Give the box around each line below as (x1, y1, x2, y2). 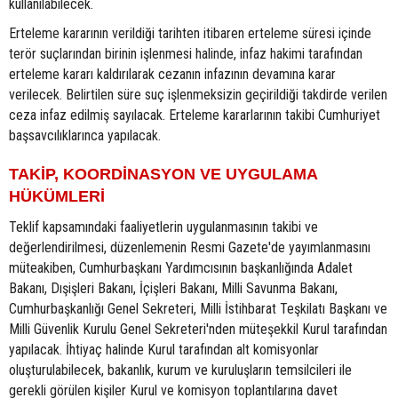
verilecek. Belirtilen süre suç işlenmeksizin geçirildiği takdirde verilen (9, 86, 387, 104)
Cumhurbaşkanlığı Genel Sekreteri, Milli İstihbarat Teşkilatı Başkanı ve (9, 300, 387, 318)
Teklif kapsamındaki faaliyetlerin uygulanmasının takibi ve (9, 219, 318, 236)
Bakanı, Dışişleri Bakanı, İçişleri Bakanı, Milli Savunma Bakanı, (9, 280, 338, 298)
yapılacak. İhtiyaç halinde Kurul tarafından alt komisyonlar (9, 341, 319, 359)
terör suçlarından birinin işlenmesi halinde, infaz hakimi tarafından (9, 45, 362, 63)
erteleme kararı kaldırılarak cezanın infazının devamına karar (9, 66, 336, 84)
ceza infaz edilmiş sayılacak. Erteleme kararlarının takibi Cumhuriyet (9, 107, 380, 124)
